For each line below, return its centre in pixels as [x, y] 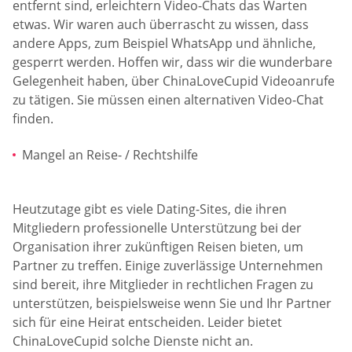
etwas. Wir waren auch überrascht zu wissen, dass [161, 25]
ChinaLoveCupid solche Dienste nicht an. [133, 341]
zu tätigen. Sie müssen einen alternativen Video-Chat [168, 100]
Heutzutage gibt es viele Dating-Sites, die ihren [150, 209]
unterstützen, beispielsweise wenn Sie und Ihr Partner [172, 304]
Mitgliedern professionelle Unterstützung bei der [157, 228]
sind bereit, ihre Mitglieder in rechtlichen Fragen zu [163, 285]
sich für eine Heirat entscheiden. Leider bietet [147, 323]
